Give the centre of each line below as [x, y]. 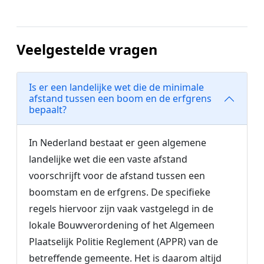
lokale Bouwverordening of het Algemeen [122, 225]
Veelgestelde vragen [87, 49]
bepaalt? [48, 110]
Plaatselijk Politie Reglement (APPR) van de [123, 242]
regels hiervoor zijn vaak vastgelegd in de [121, 209]
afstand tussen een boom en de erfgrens [120, 98]
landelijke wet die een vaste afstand [108, 159]
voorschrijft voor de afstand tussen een [117, 176]
